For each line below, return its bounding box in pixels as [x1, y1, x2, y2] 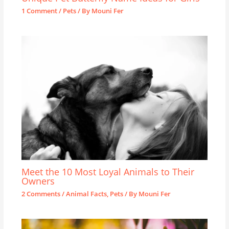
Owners [21, 174, 55, 187]
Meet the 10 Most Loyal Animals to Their [21, 165, 194, 178]
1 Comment [21, 6, 57, 16]
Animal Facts [65, 189, 107, 199]
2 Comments [21, 189, 60, 199]
